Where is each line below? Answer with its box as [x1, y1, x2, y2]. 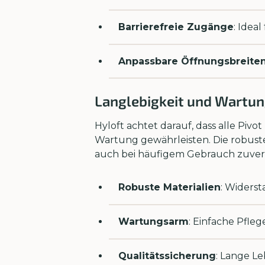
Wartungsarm [118, 215, 189, 227]
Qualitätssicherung [118, 250, 216, 261]
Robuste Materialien [118, 182, 221, 193]
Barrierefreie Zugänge [118, 21, 234, 33]
